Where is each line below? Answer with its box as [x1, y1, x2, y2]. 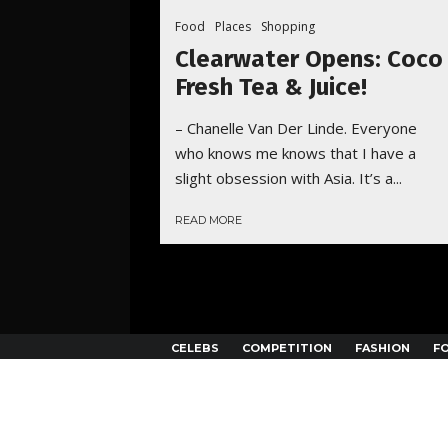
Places [215, 18, 251, 36]
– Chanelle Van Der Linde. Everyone [175, 118, 417, 139]
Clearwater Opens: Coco [175, 45, 443, 74]
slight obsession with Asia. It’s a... [175, 168, 402, 189]
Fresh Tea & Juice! [175, 73, 367, 102]
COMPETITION [242, 341, 332, 356]
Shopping [261, 18, 315, 36]
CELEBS [171, 341, 219, 356]
